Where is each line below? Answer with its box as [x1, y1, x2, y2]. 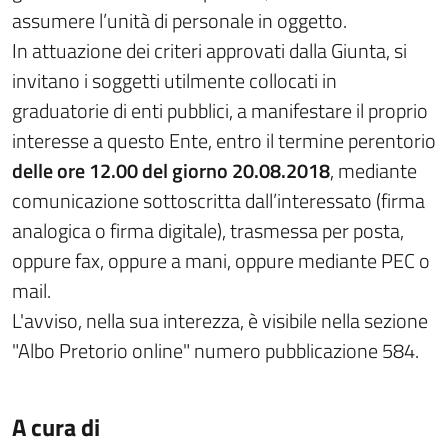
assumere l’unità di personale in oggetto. [12, 5, 347, 36]
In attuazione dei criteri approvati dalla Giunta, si [12, 35, 407, 66]
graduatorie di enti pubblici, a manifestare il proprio [12, 95, 428, 126]
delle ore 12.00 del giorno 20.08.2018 [12, 155, 330, 186]
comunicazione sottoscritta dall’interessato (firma [12, 185, 425, 216]
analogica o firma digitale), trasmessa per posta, [12, 215, 404, 246]
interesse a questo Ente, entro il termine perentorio [12, 125, 436, 156]
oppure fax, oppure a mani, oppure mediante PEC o [12, 245, 430, 276]
